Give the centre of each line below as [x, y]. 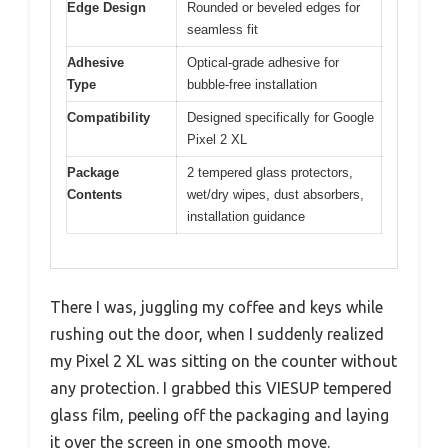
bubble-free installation [252, 84]
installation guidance [246, 216]
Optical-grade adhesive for [263, 62]
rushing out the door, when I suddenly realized [217, 334]
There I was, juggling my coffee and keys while [216, 307]
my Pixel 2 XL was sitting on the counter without [223, 361]
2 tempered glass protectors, [270, 172]
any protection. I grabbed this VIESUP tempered [221, 388]
